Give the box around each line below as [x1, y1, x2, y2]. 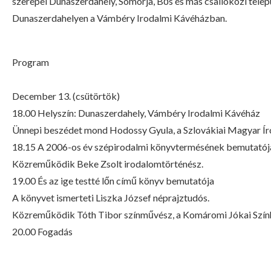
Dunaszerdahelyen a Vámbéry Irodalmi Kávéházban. [12, 12, 227, 24]
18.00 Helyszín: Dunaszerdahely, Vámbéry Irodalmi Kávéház [12, 107, 260, 119]
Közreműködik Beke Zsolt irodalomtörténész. [12, 158, 203, 169]
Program [12, 56, 49, 68]
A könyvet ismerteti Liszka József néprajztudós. [12, 192, 209, 203]
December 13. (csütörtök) [12, 90, 120, 102]
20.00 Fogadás [12, 226, 73, 237]
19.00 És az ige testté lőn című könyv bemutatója [12, 175, 214, 186]
